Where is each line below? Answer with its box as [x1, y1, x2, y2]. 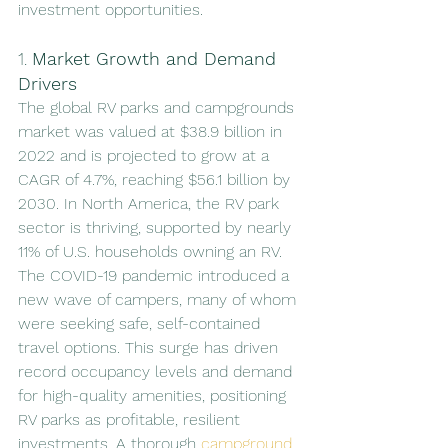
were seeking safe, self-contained [18, 313, 265, 333]
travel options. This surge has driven [18, 337, 283, 357]
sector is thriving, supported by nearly [18, 217, 296, 237]
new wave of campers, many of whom [18, 289, 301, 309]
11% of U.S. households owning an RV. [18, 241, 287, 261]
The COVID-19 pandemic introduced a [18, 265, 294, 285]
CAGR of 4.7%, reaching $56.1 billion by [18, 169, 295, 189]
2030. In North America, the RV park [18, 193, 284, 213]
